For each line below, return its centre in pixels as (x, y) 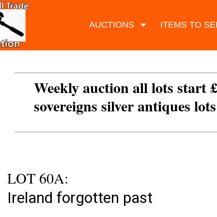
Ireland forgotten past (80, 198)
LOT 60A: (38, 178)
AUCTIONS (111, 24)
